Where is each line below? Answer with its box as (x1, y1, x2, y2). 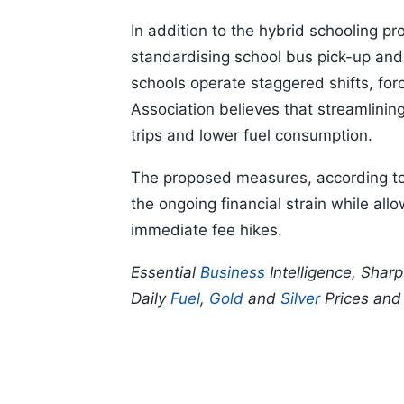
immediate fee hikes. (131, 221, 282, 240)
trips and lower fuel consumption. (131, 126, 372, 145)
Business (200, 263, 265, 282)
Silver (280, 289, 320, 308)
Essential (131, 263, 200, 282)
